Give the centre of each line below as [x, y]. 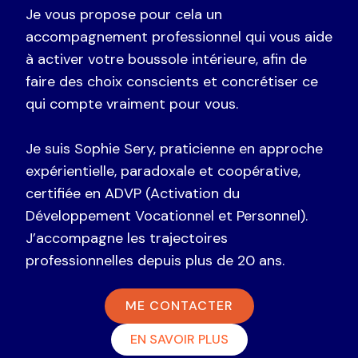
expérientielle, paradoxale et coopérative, [163, 171]
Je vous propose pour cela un [124, 14]
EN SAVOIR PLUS [179, 340]
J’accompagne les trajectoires [127, 238]
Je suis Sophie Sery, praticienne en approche [174, 148]
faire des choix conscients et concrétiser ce [172, 81]
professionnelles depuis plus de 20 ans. [155, 260]
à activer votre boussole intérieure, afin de [166, 59]
